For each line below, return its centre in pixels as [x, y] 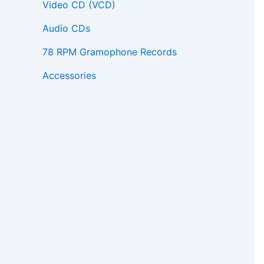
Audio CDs [66, 29]
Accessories [69, 76]
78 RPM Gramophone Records [110, 52]
